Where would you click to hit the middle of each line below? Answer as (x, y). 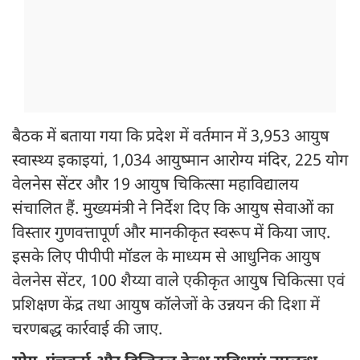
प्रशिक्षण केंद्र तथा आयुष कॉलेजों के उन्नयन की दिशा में (166, 307)
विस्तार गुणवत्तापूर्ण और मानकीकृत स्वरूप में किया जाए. (171, 234)
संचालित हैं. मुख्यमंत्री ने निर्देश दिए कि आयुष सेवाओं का (173, 210)
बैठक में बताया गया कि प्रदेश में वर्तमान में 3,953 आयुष (171, 138)
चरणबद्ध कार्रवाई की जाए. (87, 331)
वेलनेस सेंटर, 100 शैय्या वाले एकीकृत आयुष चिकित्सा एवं (178, 282)
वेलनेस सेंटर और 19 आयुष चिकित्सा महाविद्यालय (155, 186)
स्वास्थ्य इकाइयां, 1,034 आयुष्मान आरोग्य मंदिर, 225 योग (180, 162)
